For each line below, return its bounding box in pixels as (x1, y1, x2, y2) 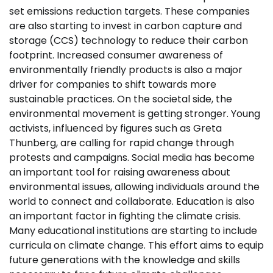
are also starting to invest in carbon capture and (9, 19, 242, 33)
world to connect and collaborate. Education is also (9, 194, 255, 208)
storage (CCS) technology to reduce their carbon (9, 34, 248, 48)
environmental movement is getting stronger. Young (9, 107, 260, 121)
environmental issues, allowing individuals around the (9, 180, 260, 194)
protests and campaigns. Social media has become (9, 151, 255, 165)
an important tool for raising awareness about (9, 165, 230, 179)
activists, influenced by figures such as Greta (9, 121, 222, 135)
